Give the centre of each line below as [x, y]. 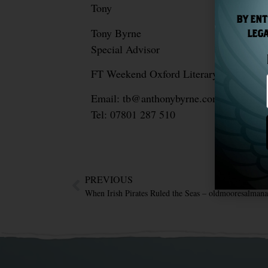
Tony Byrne [116, 33]
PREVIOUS [109, 179]
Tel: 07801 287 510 [133, 115]
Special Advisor [125, 49]
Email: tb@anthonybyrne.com [156, 98]
